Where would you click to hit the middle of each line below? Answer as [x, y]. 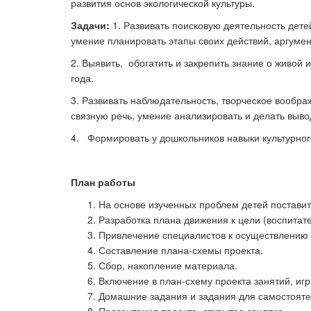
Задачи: [90, 25]
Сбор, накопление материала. [168, 265]
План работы [103, 182]
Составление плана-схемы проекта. [181, 250]
